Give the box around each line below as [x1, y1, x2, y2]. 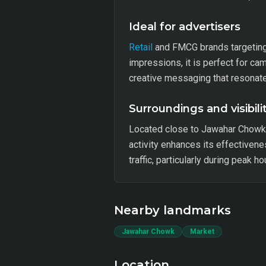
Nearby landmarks [114, 203, 231, 217]
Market [190, 227, 214, 236]
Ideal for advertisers [129, 20, 240, 33]
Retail [129, 42, 153, 53]
